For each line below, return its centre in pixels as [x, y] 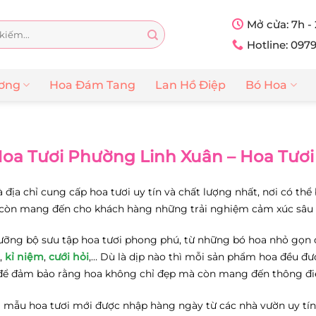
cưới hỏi [69, 257]
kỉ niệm [24, 257]
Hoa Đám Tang [93, 85]
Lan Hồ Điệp [191, 85]
